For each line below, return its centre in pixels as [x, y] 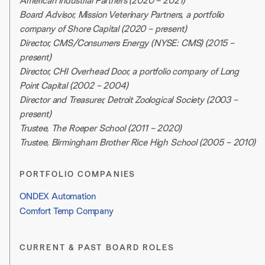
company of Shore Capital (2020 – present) [103, 29]
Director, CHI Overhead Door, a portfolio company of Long [130, 72]
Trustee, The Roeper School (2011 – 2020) [101, 128]
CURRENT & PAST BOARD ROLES [97, 248]
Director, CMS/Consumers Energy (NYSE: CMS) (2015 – [127, 43]
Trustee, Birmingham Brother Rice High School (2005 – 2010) [138, 143]
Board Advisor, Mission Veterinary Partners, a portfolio [122, 15]
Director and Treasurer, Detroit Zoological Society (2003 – [129, 100]
